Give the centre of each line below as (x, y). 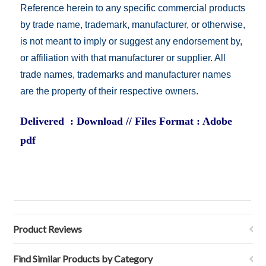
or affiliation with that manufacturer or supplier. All (123, 58)
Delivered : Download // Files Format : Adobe (126, 121)
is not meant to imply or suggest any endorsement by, (132, 41)
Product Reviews (48, 229)
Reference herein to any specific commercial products (133, 8)
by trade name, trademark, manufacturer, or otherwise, (133, 25)
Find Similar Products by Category (83, 259)
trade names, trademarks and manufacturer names (126, 75)
